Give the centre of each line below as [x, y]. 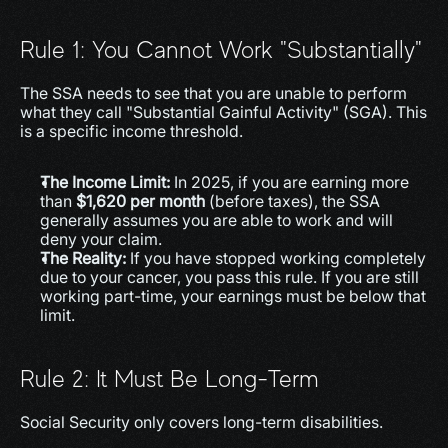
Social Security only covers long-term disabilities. [201, 422]
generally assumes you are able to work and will [216, 220]
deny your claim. [101, 239]
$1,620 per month [140, 201]
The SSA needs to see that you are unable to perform [213, 93]
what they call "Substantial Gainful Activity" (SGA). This [223, 112]
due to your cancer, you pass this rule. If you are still [229, 277]
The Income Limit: [105, 182]
